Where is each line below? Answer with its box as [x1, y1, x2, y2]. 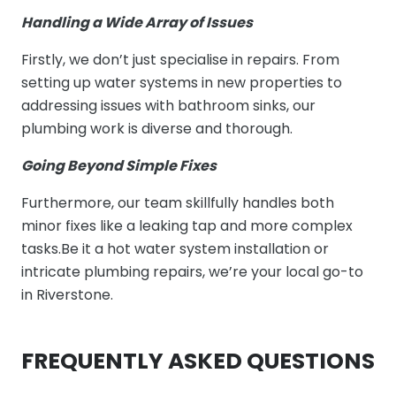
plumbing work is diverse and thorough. [21, 118, 293, 139]
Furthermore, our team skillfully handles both [21, 192, 334, 213]
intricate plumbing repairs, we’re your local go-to [21, 261, 363, 282]
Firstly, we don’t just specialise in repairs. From [21, 49, 339, 70]
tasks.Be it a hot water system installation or [21, 238, 329, 259]
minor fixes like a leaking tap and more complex [21, 215, 353, 236]
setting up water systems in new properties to [21, 72, 342, 93]
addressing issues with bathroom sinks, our [21, 95, 316, 116]
